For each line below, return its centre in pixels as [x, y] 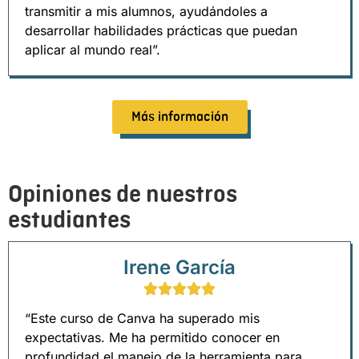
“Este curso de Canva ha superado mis [142, 318]
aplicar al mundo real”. [93, 49]
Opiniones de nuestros [123, 194]
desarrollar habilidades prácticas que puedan [161, 30]
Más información [179, 117]
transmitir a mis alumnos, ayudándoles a [146, 11]
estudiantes [69, 220]
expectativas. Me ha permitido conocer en [152, 337]
